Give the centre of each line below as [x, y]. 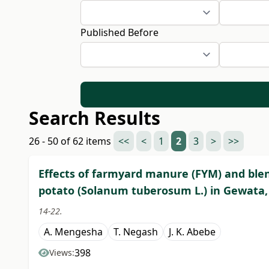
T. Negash [136, 232]
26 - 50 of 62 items [71, 141]
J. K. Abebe [192, 232]
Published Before [120, 32]
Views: [62, 253]
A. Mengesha [73, 232]
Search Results [95, 118]
